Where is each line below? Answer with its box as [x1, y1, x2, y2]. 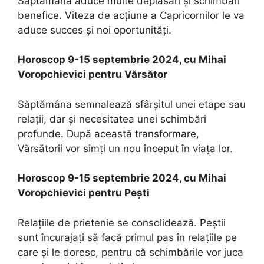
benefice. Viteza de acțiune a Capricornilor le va [18, 9, 245, 21]
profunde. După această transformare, [18, 127, 199, 140]
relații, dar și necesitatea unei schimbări [18, 113, 206, 125]
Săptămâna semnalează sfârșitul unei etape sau [18, 98, 246, 110]
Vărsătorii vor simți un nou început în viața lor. [18, 142, 233, 154]
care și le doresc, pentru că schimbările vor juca [18, 246, 243, 258]
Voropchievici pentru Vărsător [18, 68, 167, 81]
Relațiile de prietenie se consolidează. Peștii [18, 216, 226, 229]
